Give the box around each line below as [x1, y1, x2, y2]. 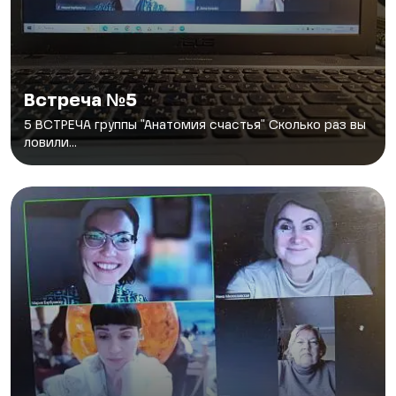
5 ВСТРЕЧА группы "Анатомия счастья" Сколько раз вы [24, 118, 366, 132]
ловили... [24, 136, 77, 149]
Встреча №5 [24, 92, 137, 110]
